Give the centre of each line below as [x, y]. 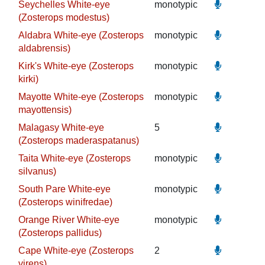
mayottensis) [45, 110]
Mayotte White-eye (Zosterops [81, 97]
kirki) [28, 79]
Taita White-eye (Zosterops [74, 158]
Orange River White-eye [69, 220]
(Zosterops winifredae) [65, 202]
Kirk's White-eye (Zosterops [76, 66]
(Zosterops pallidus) [60, 233]
